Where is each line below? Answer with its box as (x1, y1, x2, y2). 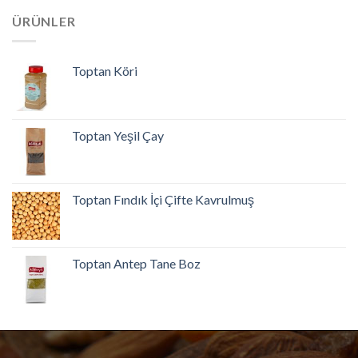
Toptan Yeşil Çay (72, 127, 164, 143)
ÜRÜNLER (12, 14, 76, 29)
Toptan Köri (72, 62, 137, 78)
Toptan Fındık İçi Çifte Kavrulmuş (72, 191, 254, 207)
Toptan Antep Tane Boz (72, 255, 201, 271)
